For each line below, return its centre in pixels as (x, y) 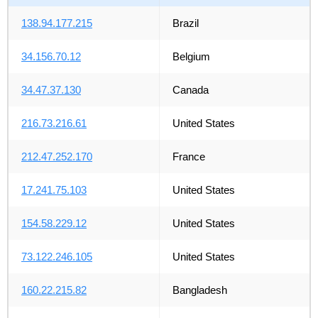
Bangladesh (199, 290)
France (188, 157)
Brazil (185, 23)
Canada (190, 90)
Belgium (191, 57)
